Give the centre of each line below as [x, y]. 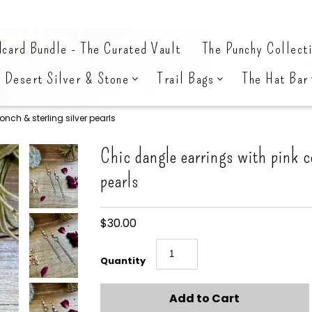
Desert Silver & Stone [67, 78]
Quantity [123, 261]
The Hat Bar [275, 78]
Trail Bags [186, 78]
